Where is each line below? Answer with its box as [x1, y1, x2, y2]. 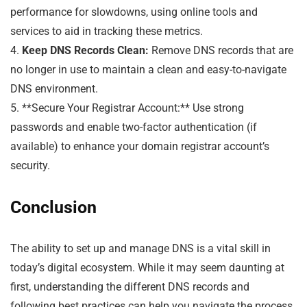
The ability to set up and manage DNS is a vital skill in [10, 241, 271, 255]
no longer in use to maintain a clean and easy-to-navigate [10, 62, 286, 76]
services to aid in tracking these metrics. [10, 24, 203, 38]
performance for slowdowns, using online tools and [10, 5, 258, 19]
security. [10, 158, 50, 172]
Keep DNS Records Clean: [22, 43, 149, 57]
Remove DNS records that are [149, 43, 293, 57]
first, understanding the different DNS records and [10, 280, 249, 293]
